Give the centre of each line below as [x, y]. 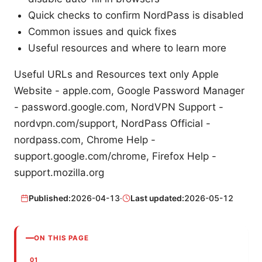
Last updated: [158, 198]
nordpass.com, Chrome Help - [85, 140]
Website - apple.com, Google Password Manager [129, 91]
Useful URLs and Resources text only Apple [116, 75]
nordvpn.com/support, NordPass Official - [112, 124]
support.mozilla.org [59, 173]
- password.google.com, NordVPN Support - [119, 107]
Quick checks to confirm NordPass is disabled [136, 15]
